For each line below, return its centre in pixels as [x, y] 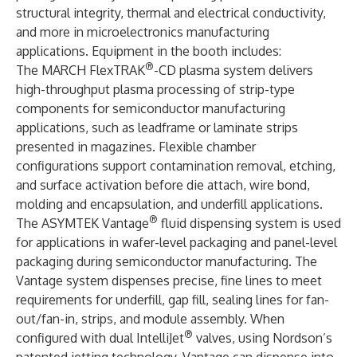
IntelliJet [160, 338]
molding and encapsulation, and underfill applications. [169, 204]
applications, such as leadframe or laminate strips [157, 127]
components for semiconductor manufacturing [151, 108]
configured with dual [76, 338]
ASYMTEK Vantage [95, 223]
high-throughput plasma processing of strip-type [155, 89]
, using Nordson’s [282, 338]
